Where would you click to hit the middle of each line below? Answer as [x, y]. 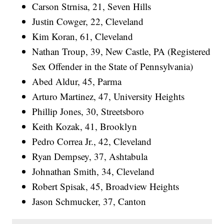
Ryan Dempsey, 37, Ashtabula [90, 156]
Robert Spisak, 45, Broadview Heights [106, 186]
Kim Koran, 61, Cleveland [83, 36]
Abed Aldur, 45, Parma [77, 81]
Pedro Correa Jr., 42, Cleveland [92, 141]
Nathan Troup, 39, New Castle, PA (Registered [121, 51]
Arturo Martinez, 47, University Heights [108, 96]
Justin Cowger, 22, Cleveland [88, 21]
